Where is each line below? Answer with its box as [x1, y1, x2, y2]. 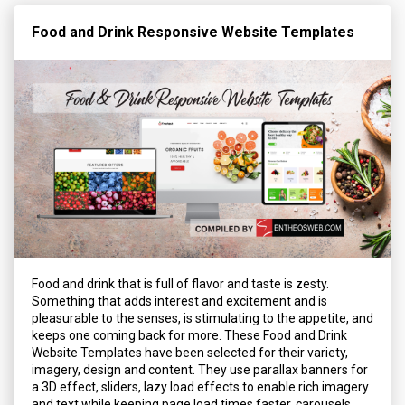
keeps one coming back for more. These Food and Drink [32, 328, 347, 344]
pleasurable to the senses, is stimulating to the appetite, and [32, 311, 373, 326]
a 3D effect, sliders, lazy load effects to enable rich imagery [32, 380, 369, 395]
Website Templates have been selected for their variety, [32, 345, 348, 361]
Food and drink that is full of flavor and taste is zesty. [32, 277, 329, 292]
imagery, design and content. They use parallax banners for [32, 363, 368, 378]
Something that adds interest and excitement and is [32, 294, 327, 309]
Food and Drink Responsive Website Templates [32, 23, 354, 41]
